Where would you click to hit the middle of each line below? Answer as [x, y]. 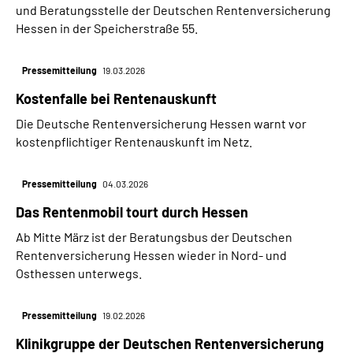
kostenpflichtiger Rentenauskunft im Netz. [134, 142]
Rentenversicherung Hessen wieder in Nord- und [151, 255]
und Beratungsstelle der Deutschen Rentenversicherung [173, 10]
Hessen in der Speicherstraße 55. [107, 28]
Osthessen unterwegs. [79, 273]
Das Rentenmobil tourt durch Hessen [132, 212]
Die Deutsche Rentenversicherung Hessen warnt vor [161, 124]
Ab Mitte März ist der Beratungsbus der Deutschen [154, 237]
